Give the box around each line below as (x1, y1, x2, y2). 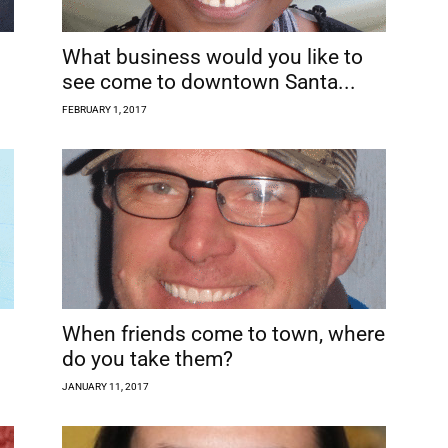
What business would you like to (62, 44, 363, 69)
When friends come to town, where (62, 321, 385, 346)
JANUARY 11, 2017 (62, 380, 149, 392)
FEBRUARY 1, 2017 (62, 103, 147, 115)
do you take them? (62, 346, 233, 371)
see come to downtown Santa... (62, 69, 356, 94)
